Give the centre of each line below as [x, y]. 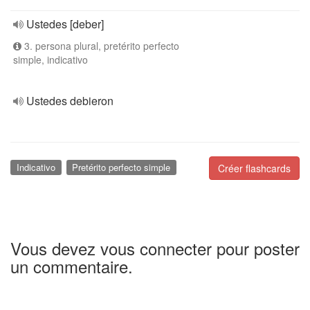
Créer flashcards [254, 168]
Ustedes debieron [70, 101]
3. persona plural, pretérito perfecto [100, 46]
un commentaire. [72, 266]
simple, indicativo [51, 60]
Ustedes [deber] [65, 24]
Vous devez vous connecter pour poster [155, 248]
